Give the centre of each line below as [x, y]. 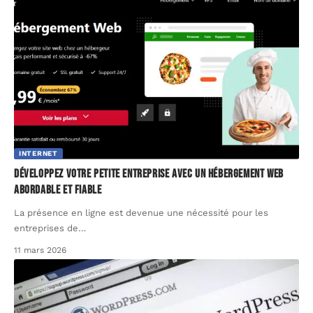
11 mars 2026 [40, 250]
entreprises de [46, 228]
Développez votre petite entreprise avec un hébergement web [149, 174]
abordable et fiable [58, 190]
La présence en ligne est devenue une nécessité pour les [141, 213]
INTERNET [38, 154]
